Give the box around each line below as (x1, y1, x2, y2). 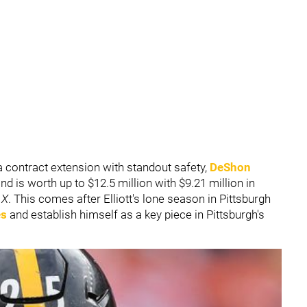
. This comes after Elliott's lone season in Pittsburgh (8, 192, 271, 206)
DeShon (210, 160, 251, 174)
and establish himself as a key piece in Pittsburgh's (7, 208, 265, 221)
